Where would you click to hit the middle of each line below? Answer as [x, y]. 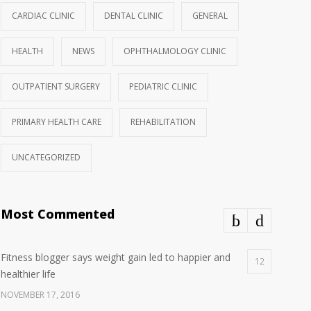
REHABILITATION [163, 122]
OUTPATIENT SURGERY [56, 86]
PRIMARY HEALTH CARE [57, 122]
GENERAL [210, 16]
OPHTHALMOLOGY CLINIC [175, 51]
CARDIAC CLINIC [43, 16]
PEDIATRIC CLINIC [163, 86]
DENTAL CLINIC [134, 16]
